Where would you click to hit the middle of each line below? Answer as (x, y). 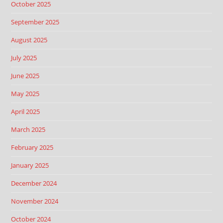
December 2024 (34, 183)
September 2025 (35, 22)
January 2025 (30, 165)
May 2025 (25, 94)
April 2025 (26, 111)
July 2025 (24, 58)
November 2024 (35, 201)
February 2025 (32, 147)
